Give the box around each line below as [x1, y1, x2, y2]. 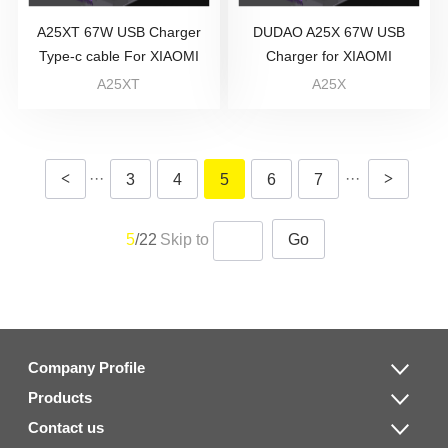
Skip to [160, 231, 209, 248]
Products [27, 388, 92, 406]
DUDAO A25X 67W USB [253, 24, 406, 40]
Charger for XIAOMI [266, 48, 393, 64]
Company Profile [27, 358, 145, 376]
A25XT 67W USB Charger [36, 24, 201, 40]
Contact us [27, 418, 104, 436]
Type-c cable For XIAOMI [38, 48, 199, 64]
